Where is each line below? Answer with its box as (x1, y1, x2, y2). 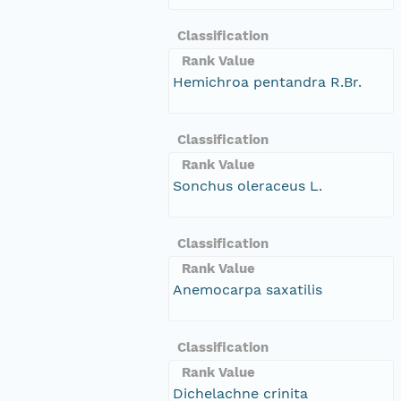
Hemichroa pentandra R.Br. (173, 73, 362, 90)
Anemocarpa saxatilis (173, 280, 322, 298)
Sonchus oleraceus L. (173, 176, 322, 194)
